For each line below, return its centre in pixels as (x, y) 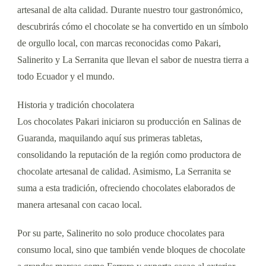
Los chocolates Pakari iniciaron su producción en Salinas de (129, 121)
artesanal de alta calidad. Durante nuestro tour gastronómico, (130, 9)
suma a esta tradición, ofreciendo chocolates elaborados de (126, 188)
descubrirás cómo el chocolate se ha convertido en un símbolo (133, 26)
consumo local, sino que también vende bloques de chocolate (131, 249)
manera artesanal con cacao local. (80, 204)
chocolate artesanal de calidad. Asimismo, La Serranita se (124, 171)
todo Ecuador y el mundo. (66, 76)
